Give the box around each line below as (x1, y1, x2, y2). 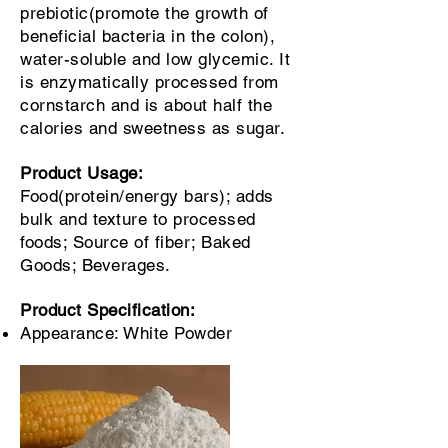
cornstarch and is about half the (20, 95, 273, 115)
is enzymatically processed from (20, 72, 279, 92)
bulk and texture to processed (20, 209, 256, 229)
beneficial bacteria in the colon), (20, 26, 276, 46)
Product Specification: (20, 300, 196, 320)
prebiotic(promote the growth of (20, 3, 269, 23)
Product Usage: (20, 163, 144, 183)
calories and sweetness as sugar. (20, 118, 286, 138)
